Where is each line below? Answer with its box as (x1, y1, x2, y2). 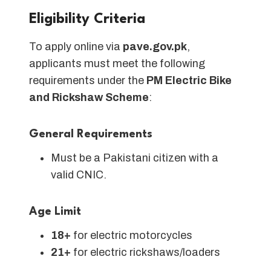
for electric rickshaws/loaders (71, 246, 220, 259)
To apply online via (29, 41, 123, 53)
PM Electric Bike (146, 74, 232, 87)
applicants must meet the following (29, 57, 205, 70)
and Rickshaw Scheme (29, 91, 149, 104)
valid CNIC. (51, 169, 106, 181)
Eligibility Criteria (29, 11, 145, 27)
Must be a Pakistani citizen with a (51, 152, 218, 165)
